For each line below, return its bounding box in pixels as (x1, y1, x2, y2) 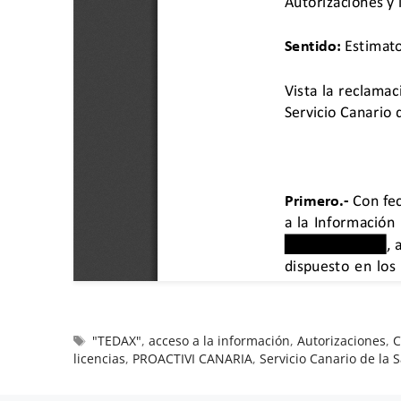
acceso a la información (149, 331, 291, 349)
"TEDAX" (92, 331, 142, 349)
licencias (73, 349, 125, 367)
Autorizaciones (297, 331, 387, 349)
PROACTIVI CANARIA (132, 349, 252, 367)
